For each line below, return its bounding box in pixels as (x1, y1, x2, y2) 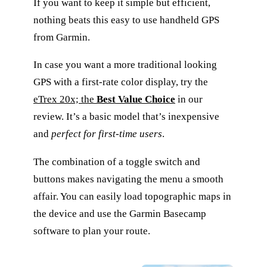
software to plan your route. (33, 225, 150, 237)
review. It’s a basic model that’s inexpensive (33, 111, 219, 123)
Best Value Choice (97, 94, 175, 105)
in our (175, 94, 203, 105)
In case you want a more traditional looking (33, 59, 217, 71)
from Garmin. (33, 31, 90, 43)
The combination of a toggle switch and (33, 156, 200, 167)
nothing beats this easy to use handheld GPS (33, 14, 219, 26)
